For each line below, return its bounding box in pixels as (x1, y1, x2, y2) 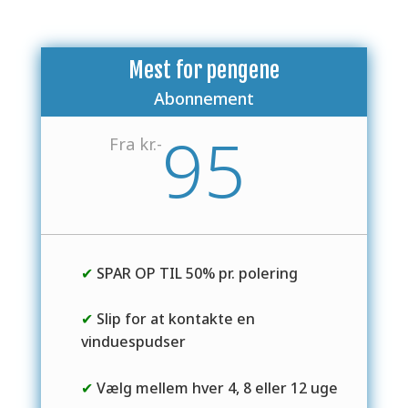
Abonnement (153, 87, 254, 109)
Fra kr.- (108, 132, 162, 155)
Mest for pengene (127, 56, 280, 84)
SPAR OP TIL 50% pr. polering (92, 262, 298, 283)
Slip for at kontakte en (92, 309, 255, 330)
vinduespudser (80, 331, 186, 352)
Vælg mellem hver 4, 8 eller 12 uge (92, 378, 338, 399)
